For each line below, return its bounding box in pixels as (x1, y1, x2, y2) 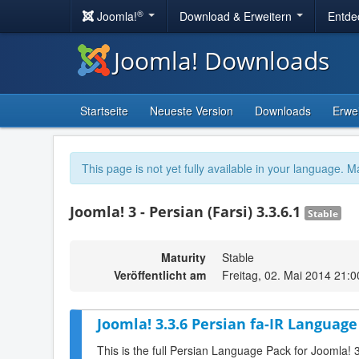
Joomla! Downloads (114, 44, 329, 77)
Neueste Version (150, 103, 233, 119)
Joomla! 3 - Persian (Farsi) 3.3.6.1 (70, 202, 305, 221)
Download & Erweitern (179, 8, 295, 24)
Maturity (161, 249, 206, 265)
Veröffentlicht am (114, 267, 206, 283)
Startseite (80, 103, 128, 119)
